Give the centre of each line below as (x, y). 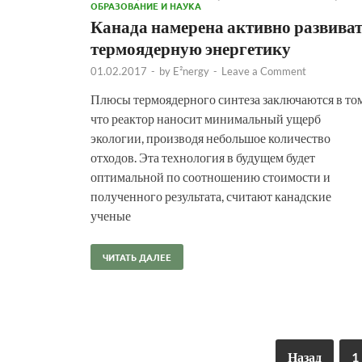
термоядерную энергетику (191, 48)
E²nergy (191, 71)
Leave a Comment (264, 71)
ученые (111, 215)
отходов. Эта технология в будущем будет (203, 157)
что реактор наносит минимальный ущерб (206, 118)
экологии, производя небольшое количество (210, 137)
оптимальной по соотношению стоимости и (210, 176)
